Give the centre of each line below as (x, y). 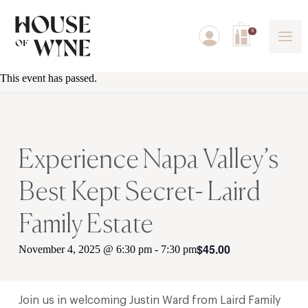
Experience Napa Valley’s (148, 161)
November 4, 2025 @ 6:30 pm (85, 250)
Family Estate (86, 225)
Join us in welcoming (74, 300)
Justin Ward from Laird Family (205, 300)
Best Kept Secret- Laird (139, 193)
